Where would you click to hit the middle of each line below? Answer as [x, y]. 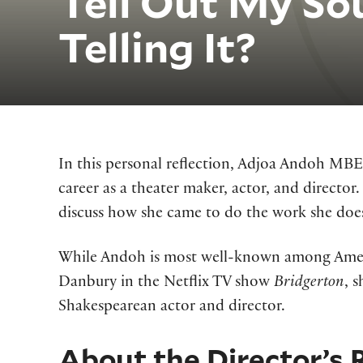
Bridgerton [310, 284]
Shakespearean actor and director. [172, 308]
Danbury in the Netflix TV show [167, 284]
